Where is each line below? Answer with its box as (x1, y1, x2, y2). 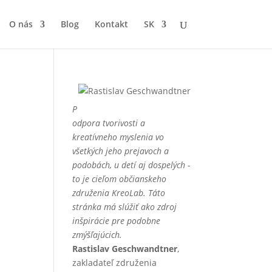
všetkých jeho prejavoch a (72, 145, 169, 157)
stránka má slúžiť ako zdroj (72, 201, 177, 212)
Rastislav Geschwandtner (72, 243, 178, 254)
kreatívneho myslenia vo (72, 131, 165, 143)
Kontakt (94, 18, 128, 30)
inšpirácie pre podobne (72, 215, 161, 226)
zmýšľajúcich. (72, 229, 123, 240)
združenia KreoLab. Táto (72, 187, 166, 199)
